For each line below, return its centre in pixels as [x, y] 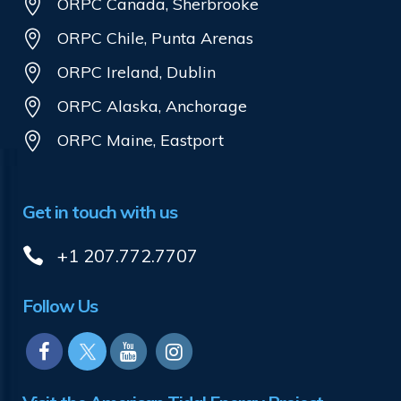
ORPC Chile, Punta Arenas [155, 38]
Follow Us [60, 305]
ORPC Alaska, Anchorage [152, 106]
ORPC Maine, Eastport [141, 140]
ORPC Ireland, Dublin [137, 72]
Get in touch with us [100, 211]
